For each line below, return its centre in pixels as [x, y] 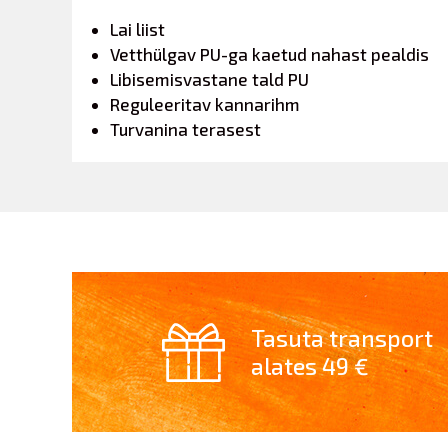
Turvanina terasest [185, 129]
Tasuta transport [342, 338]
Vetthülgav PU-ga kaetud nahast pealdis [269, 54]
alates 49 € [310, 366]
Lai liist [137, 29]
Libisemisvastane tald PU [209, 79]
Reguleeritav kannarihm [205, 104]
